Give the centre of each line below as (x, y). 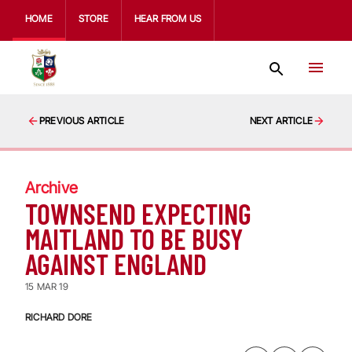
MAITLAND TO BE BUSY (134, 238)
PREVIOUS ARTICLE (82, 121)
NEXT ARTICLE (281, 121)
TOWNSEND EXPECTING (138, 213)
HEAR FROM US (168, 18)
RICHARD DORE (59, 317)
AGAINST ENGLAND (116, 264)
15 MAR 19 (47, 286)
